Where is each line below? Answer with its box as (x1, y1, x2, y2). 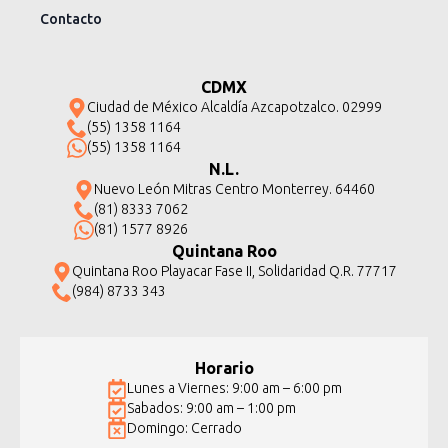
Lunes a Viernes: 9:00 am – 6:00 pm (126, 380, 342, 396)
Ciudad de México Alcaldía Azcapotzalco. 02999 (86, 99, 382, 115)
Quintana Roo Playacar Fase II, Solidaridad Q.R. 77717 (71, 263, 397, 279)
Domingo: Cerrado (126, 420, 242, 436)
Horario (194, 358, 254, 377)
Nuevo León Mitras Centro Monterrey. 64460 (93, 181, 375, 197)
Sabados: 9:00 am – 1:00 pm (126, 400, 296, 416)
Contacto (40, 10, 102, 27)
